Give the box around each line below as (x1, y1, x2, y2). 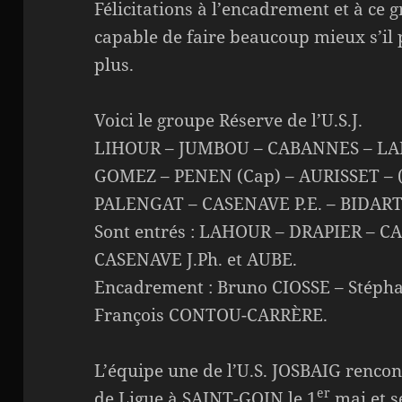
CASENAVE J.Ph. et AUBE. (94, 248, 298, 272)
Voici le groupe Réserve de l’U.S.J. (94, 109, 363, 133)
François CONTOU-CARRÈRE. (94, 303, 328, 328)
